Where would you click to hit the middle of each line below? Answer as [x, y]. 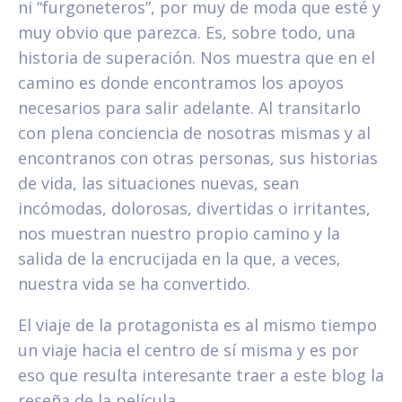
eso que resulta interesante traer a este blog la [201, 376]
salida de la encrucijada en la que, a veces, [179, 259]
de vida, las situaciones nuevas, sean [158, 184]
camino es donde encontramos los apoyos [181, 83]
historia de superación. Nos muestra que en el [197, 58]
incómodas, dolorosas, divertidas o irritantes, [194, 209]
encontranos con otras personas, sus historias [198, 158]
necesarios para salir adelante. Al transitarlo [189, 108]
